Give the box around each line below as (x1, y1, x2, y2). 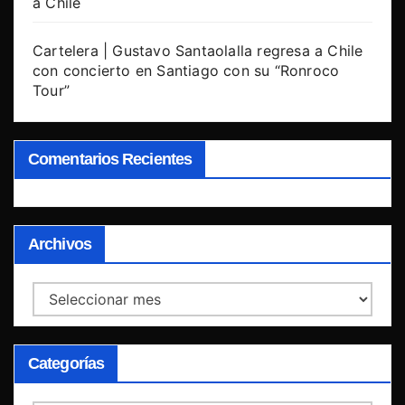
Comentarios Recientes (28, 149, 193, 168)
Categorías (28, 353, 104, 372)
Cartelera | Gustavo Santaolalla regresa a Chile (33, 42, 363, 61)
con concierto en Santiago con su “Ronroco (33, 61, 340, 80)
